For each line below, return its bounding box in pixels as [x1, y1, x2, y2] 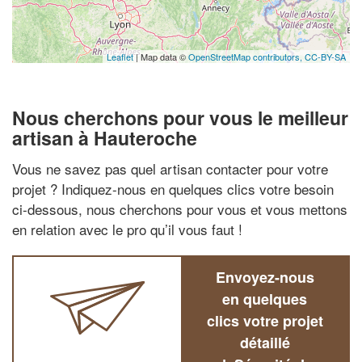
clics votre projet [206, 309, 323, 331]
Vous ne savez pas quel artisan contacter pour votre [12, 158, 328, 179]
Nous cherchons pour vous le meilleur [12, 104, 348, 131]
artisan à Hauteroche [12, 124, 197, 151]
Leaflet [107, 50, 133, 63]
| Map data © [133, 50, 188, 63]
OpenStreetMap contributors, [188, 50, 305, 63]
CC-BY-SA [305, 50, 346, 63]
